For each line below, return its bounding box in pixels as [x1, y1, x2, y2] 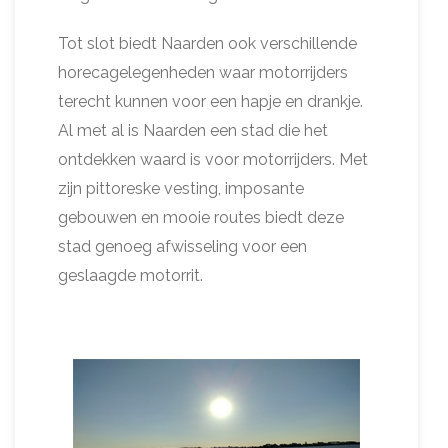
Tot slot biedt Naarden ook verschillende [58, 33, 357, 53]
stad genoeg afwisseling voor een [58, 236, 307, 256]
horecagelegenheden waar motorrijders [58, 62, 348, 82]
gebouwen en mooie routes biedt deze [58, 207, 344, 227]
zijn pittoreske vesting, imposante [58, 178, 304, 198]
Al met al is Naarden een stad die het [58, 120, 328, 140]
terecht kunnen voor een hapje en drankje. [58, 91, 363, 111]
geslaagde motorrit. [58, 265, 203, 285]
